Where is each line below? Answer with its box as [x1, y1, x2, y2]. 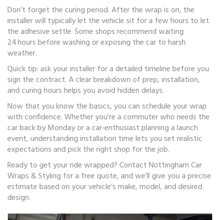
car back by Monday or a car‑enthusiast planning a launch [7, 122, 198, 135]
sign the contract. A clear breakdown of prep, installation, [7, 74, 200, 86]
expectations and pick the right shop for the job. [7, 143, 169, 156]
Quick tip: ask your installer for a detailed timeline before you [7, 63, 209, 76]
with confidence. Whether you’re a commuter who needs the [7, 111, 210, 124]
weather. [7, 47, 37, 60]
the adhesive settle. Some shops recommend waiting [7, 26, 184, 38]
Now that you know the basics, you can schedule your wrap [7, 100, 207, 113]
